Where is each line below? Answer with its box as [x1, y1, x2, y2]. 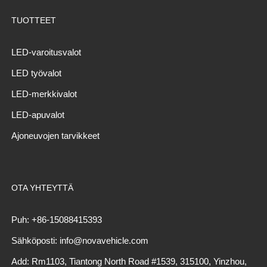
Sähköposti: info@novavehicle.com [11, 235, 148, 246]
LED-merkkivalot [11, 89, 77, 100]
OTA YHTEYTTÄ [11, 183, 73, 193]
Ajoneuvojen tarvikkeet [11, 131, 100, 141]
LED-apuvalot [11, 110, 64, 120]
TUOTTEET [11, 15, 56, 26]
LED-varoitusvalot [11, 47, 81, 58]
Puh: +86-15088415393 [11, 215, 102, 225]
